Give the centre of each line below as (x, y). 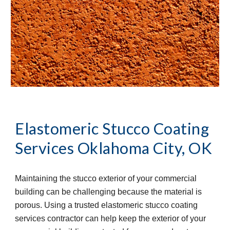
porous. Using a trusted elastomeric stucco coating (107, 205)
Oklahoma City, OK (145, 148)
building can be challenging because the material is (109, 191)
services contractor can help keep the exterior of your (111, 218)
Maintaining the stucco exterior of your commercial (106, 178)
